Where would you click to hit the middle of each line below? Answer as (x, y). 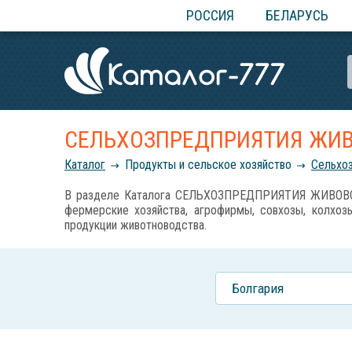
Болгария (257, 288)
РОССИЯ (210, 15)
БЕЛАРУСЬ (297, 15)
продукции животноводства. (136, 225)
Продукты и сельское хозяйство (208, 165)
